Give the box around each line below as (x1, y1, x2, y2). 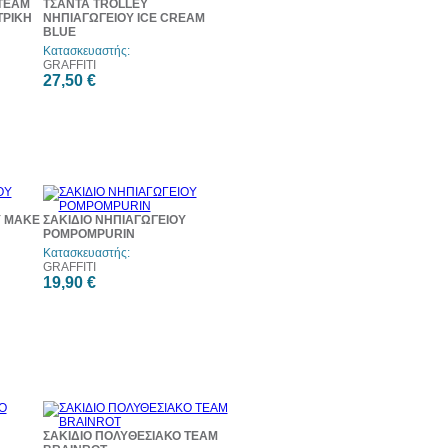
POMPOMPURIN (42, 227, 135, 241)
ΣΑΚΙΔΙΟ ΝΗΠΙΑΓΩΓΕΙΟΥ (42, 213, 186, 227)
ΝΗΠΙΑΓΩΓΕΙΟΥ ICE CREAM (42, 11, 205, 25)
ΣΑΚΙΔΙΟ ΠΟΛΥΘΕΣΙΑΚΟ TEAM (42, 429, 218, 443)
